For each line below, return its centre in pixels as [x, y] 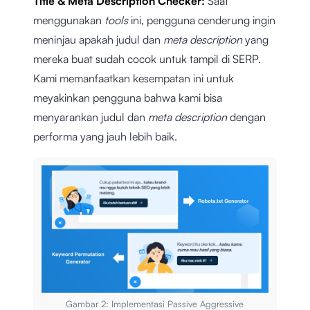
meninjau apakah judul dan [98, 39]
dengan [248, 117]
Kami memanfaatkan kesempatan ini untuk [134, 78]
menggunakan [69, 20]
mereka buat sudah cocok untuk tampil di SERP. [147, 58]
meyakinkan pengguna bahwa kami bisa [128, 97]
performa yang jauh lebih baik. [105, 136]
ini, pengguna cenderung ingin [203, 20]
